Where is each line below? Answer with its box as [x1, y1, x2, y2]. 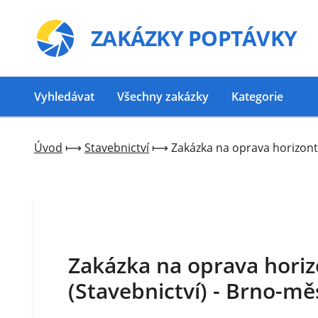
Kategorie [231, 89, 283, 104]
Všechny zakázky [117, 89, 209, 104]
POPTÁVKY [188, 23, 297, 53]
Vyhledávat [34, 89, 94, 104]
